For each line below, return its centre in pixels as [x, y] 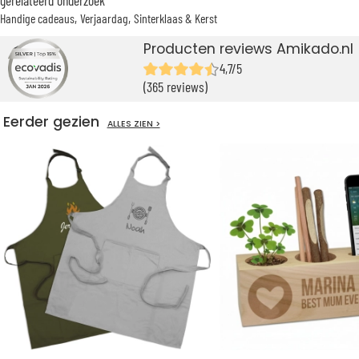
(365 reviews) [176, 87]
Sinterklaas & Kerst [175, 18]
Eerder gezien [55, 122]
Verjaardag [104, 18]
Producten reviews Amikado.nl [249, 49]
